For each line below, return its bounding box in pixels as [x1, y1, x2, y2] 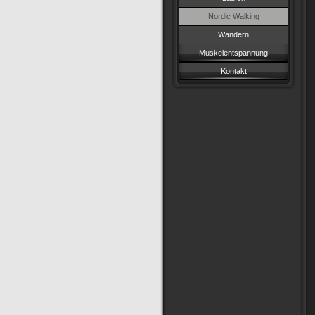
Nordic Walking [207, 12, 259, 20]
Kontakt [220, 67, 247, 75]
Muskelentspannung [199, 49, 268, 57]
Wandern [218, 30, 249, 39]
